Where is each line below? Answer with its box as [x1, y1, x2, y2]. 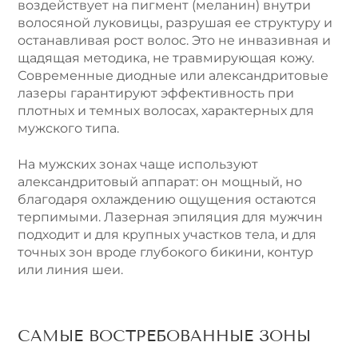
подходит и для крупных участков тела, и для [18, 226, 316, 242]
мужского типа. [18, 121, 119, 137]
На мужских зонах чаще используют [18, 156, 258, 172]
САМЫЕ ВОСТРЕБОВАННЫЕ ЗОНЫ [18, 325, 311, 345]
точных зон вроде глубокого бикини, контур [18, 244, 313, 260]
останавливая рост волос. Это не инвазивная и [18, 33, 331, 49]
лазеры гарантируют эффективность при [18, 86, 294, 101]
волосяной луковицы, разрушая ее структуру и [18, 15, 332, 31]
